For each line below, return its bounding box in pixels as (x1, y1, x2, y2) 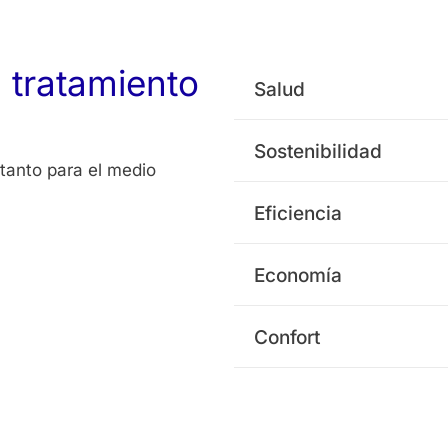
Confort (254, 326, 320, 350)
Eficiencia (254, 202, 342, 226)
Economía (254, 264, 342, 288)
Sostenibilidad (254, 140, 382, 164)
